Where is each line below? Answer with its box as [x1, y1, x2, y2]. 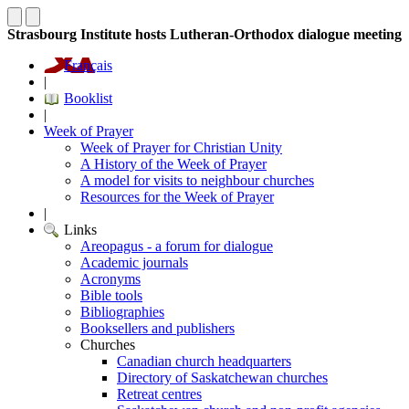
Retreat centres [117, 386, 202, 402]
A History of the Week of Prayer [80, 156, 267, 172]
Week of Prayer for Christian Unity [80, 140, 282, 155]
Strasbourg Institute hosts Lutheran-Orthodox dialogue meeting [7, 26, 402, 42]
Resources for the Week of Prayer [80, 189, 274, 204]
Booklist [64, 90, 112, 106]
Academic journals [80, 255, 188, 270]
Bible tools [80, 288, 142, 303]
